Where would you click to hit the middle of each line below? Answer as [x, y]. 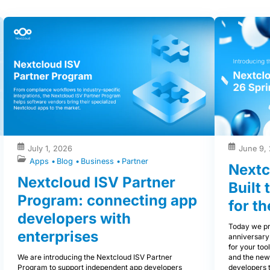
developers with [74, 218]
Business [99, 161]
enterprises [58, 236]
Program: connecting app [107, 200]
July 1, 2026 [50, 149]
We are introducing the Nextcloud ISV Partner [95, 257]
